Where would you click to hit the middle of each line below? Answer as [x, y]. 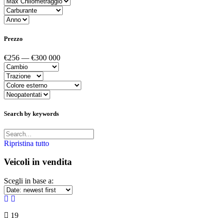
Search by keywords [31, 114]
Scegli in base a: [29, 181]
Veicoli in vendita [38, 162]
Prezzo [13, 38]
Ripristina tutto [27, 143]
